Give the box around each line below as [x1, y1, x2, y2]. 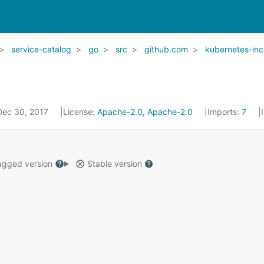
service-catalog [11, 44, 71, 54]
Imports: [207, 107, 242, 117]
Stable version [84, 159, 144, 169]
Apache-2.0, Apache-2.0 [97, 107, 193, 117]
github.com [144, 44, 188, 54]
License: [63, 107, 97, 117]
